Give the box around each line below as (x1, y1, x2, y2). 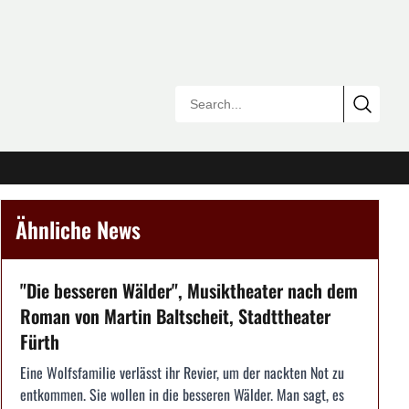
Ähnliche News (16, 213, 141, 246)
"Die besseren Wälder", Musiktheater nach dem (20, 277, 358, 304)
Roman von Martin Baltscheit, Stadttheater (20, 302, 330, 330)
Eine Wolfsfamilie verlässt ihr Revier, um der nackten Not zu (20, 362, 344, 383)
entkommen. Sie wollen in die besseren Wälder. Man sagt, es (20, 383, 344, 405)
